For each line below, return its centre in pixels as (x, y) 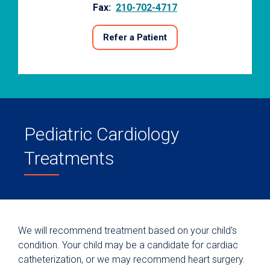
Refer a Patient (135, 37)
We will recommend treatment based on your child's (127, 231)
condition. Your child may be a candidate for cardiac (128, 245)
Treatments (69, 158)
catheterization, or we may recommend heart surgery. (132, 259)
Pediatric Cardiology (102, 134)
